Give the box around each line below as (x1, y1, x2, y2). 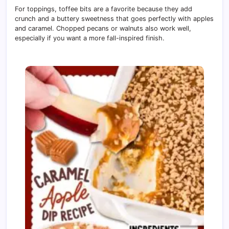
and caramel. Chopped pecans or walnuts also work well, (15, 24, 191, 32)
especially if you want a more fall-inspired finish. (15, 34, 165, 42)
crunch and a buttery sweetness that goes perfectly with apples (15, 14, 214, 22)
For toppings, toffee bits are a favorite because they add (15, 5, 192, 13)
